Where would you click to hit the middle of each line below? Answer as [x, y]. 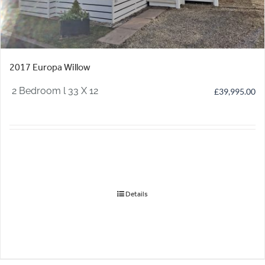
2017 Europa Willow [50, 67]
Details [137, 194]
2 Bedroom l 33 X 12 [54, 91]
